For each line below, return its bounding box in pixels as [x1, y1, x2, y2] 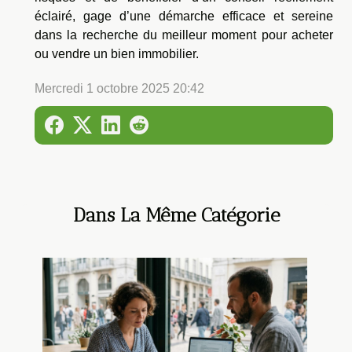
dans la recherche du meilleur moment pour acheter [35, 27, 333, 42]
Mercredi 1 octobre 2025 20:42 [35, 81, 204, 95]
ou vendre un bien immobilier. [35, 46, 199, 60]
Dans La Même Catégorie [72, 203, 280, 226]
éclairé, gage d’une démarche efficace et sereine [35, 9, 333, 23]
